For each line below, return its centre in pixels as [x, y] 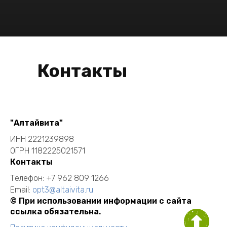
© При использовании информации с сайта [101, 201]
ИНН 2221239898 [42, 139]
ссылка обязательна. [55, 212]
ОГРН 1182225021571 [48, 151]
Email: [21, 190]
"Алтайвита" [36, 123]
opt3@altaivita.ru [63, 190]
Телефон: [28, 178]
